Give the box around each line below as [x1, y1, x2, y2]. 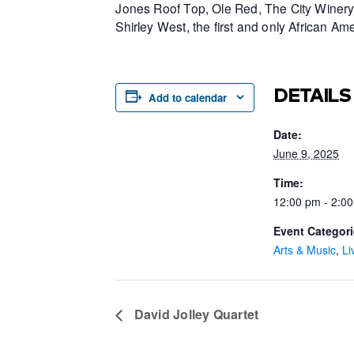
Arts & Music [273, 241, 337, 258]
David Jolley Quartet [130, 305, 259, 324]
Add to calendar [149, 89, 228, 105]
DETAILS [273, 82, 351, 107]
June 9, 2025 [273, 145, 340, 161]
